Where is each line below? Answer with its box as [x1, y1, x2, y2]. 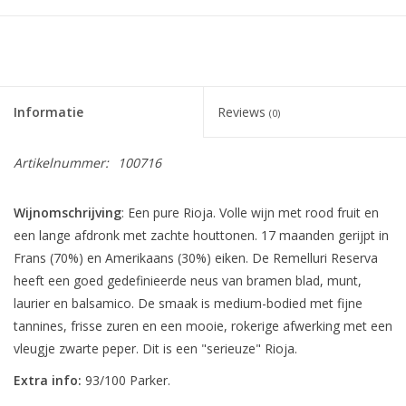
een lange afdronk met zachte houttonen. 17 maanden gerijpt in [14, 227, 389, 245]
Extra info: [14, 372, 85, 390]
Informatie [14, 103, 83, 121]
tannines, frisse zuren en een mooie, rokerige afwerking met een [14, 317, 392, 335]
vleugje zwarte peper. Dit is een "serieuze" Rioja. [14, 340, 297, 358]
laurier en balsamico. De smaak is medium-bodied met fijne [14, 295, 362, 313]
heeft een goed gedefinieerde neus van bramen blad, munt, [14, 272, 362, 290]
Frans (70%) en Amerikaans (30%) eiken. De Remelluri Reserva [14, 249, 378, 267]
